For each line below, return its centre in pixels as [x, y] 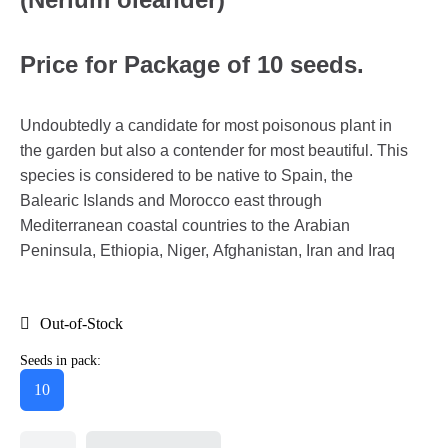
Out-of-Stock [81, 323]
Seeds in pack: [60, 360]
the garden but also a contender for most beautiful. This [214, 150]
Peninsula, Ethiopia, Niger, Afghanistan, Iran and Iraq [207, 250]
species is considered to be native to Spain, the [186, 175]
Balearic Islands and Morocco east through [171, 200]
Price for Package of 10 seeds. [192, 64]
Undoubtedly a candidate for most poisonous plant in [206, 125]
